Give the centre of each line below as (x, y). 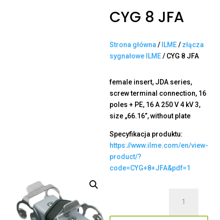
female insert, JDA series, (151, 82)
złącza (193, 45)
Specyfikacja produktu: (146, 134)
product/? (125, 157)
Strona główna (133, 45)
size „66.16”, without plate (150, 116)
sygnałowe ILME (135, 56)
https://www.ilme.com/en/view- (159, 146)
